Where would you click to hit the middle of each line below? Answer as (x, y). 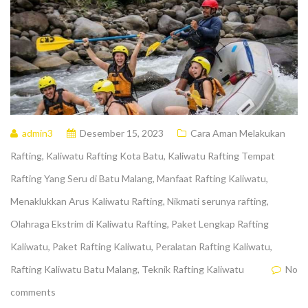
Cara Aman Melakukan (238, 133)
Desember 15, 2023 (122, 133)
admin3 (37, 133)
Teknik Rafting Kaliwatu (193, 269)
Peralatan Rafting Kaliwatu (213, 246)
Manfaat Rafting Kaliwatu (211, 178)
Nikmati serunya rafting (217, 201)
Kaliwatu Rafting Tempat (221, 155)
